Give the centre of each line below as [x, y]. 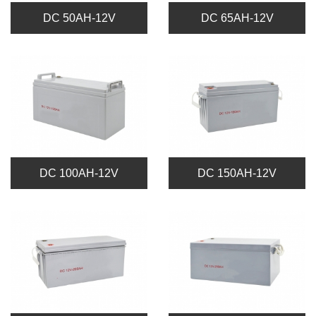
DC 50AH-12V [79, 18]
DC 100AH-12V [79, 174]
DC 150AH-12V [237, 174]
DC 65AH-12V [237, 18]
